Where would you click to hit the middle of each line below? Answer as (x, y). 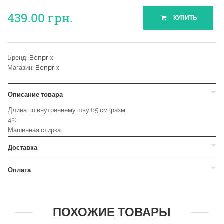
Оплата (19, 170)
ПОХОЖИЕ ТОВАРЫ (112, 212)
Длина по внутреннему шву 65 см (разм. (67, 110)
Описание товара (35, 95)
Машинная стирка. (35, 130)
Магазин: (21, 68)
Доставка (23, 148)
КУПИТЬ (184, 18)
